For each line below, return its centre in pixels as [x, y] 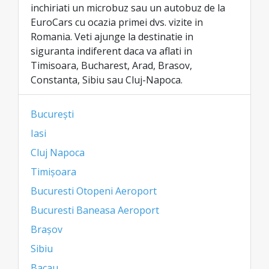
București [52, 114]
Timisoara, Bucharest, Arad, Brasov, [111, 65]
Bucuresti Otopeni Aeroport [94, 191]
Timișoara [53, 172]
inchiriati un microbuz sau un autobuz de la [128, 8]
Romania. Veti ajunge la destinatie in [112, 37]
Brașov [47, 229]
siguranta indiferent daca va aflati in [111, 51]
